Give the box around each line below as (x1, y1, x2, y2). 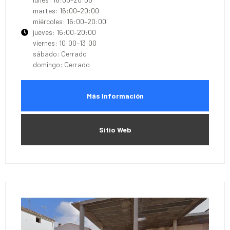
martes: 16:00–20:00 (32, 6, 99, 15)
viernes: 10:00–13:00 (32, 39, 97, 47)
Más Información (86, 91, 144, 100)
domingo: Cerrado (32, 60, 90, 69)
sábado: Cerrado (32, 49, 87, 58)
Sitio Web (99, 125, 131, 134)
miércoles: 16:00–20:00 (32, 17, 106, 26)
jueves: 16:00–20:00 (32, 28, 96, 36)
